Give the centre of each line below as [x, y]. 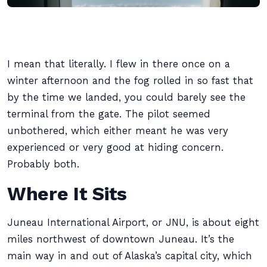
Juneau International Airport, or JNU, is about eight [133, 223]
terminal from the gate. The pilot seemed [109, 114]
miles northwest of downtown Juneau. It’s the [121, 239]
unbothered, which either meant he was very [118, 131]
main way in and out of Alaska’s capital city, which [130, 256]
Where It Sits [67, 194]
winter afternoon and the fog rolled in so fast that [130, 81]
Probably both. [43, 164]
